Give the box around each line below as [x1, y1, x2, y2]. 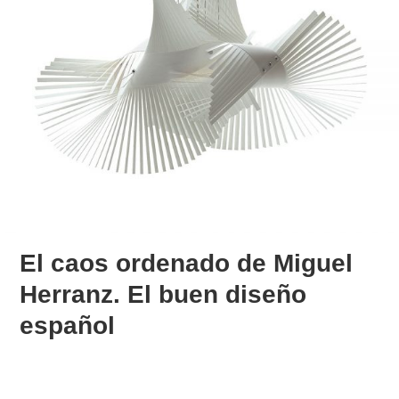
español [20, 311, 116, 339]
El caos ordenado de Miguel [20, 248, 354, 277]
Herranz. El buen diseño [20, 280, 307, 308]
